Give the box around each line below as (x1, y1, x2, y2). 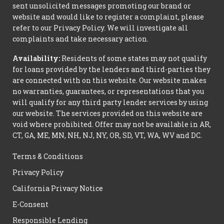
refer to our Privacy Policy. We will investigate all (12, 23, 188, 33)
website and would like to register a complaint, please (12, 12, 204, 22)
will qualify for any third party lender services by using (12, 97, 208, 107)
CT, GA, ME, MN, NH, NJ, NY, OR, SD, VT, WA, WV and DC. (12, 130, 202, 140)
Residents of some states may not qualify (60, 53, 207, 63)
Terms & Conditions (12, 151, 83, 161)
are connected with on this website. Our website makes (12, 75, 206, 85)
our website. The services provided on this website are (12, 108, 202, 118)
